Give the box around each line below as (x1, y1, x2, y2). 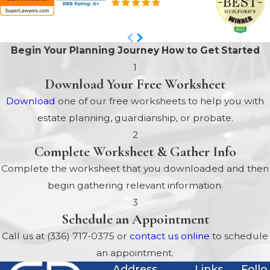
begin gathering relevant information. (47, 180, 223, 192)
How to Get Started (161, 45, 260, 57)
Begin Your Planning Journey (10, 45, 162, 57)
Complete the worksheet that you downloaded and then (1, 163, 269, 175)
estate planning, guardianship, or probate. (37, 112, 233, 124)
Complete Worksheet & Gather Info (34, 143, 236, 161)
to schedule (210, 230, 268, 242)
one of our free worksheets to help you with (55, 95, 264, 107)
